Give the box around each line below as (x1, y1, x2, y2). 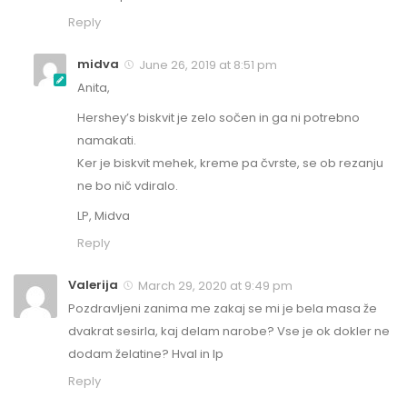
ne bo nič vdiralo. (77, 177, 178, 195)
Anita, (77, 79, 110, 97)
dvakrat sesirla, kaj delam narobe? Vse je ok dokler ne (68, 323, 390, 341)
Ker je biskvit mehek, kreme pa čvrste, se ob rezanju (77, 154, 383, 173)
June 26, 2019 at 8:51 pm (136, 56, 277, 74)
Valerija (68, 276, 118, 294)
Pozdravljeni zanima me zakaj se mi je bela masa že (68, 300, 377, 318)
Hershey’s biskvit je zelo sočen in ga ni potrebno (77, 109, 360, 127)
